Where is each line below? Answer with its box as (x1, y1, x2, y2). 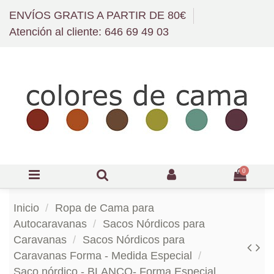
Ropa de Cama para (54, 202, 154, 215)
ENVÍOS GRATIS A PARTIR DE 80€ (9, 9, 189, 21)
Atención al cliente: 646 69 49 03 (9, 26, 169, 39)
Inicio (13, 202, 39, 215)
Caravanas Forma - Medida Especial (13, 250, 192, 262)
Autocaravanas (13, 218, 87, 231)
